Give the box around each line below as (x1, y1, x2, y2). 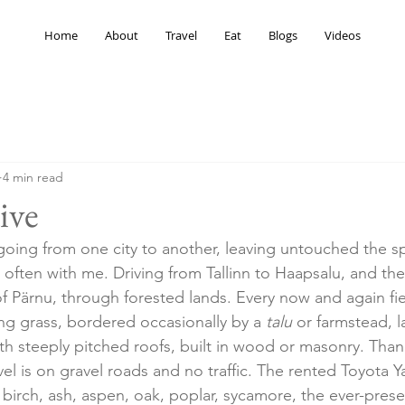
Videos (325, 27, 361, 43)
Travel (165, 27, 197, 43)
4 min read (3, 168, 63, 185)
